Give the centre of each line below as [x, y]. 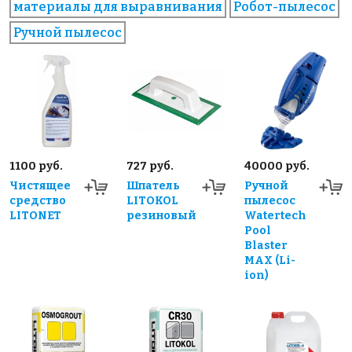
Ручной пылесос [68, 33]
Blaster [266, 245]
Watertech [275, 215]
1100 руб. [36, 166]
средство [38, 200]
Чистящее [40, 185]
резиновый [162, 215]
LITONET [35, 215]
